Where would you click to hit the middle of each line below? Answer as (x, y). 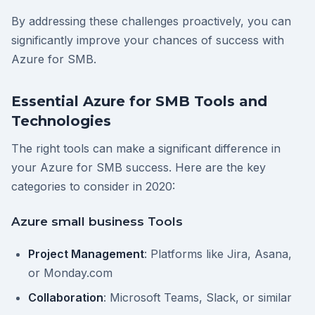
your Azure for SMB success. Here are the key (139, 167)
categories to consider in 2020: (93, 186)
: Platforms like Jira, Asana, (218, 254)
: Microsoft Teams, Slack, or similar (198, 297)
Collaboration (66, 297)
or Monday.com (70, 273)
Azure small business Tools (97, 221)
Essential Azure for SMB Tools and (139, 101)
